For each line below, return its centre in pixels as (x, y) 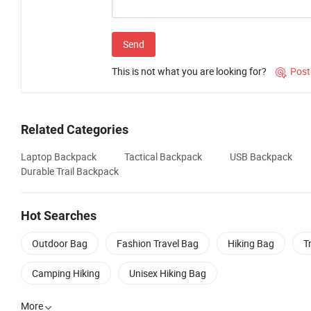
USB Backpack (261, 157)
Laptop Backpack (59, 157)
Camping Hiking (66, 274)
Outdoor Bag (60, 244)
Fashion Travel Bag (158, 244)
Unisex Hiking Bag (168, 274)
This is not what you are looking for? (189, 72)
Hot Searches (59, 216)
